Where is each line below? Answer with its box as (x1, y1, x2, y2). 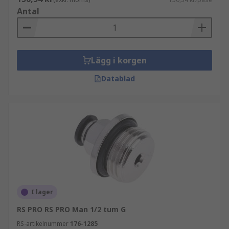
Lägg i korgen (90, 55, 147, 66)
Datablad (101, 74, 135, 83)
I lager (31, 188, 53, 196)
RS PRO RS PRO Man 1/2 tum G (17, 204, 126, 214)
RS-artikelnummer (17, 219, 68, 228)
